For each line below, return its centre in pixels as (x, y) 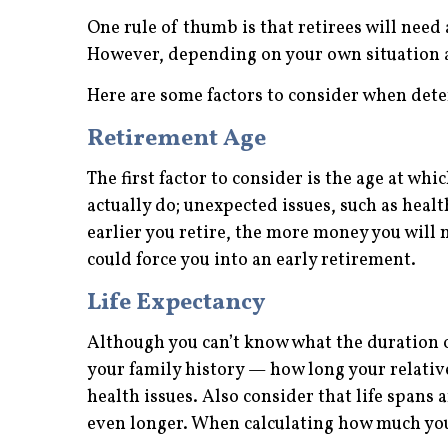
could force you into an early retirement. (251, 260)
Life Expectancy (176, 302)
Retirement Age (176, 138)
